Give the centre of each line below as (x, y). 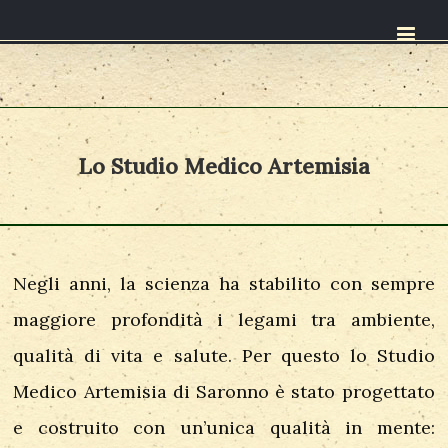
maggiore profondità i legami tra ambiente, (224, 319)
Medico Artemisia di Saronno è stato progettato (224, 391)
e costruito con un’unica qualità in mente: (224, 427)
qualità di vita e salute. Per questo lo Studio (224, 355)
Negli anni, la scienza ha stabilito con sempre (224, 283)
